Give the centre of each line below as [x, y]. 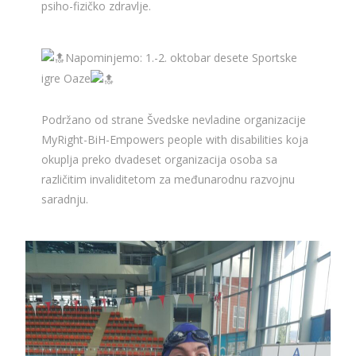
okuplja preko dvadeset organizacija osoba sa [160, 159]
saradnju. [65, 199]
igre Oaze [66, 79]
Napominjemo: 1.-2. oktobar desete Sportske [182, 57]
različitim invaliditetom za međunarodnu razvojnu [168, 179]
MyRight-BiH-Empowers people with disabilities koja [175, 139]
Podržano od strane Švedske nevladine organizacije [174, 120]
